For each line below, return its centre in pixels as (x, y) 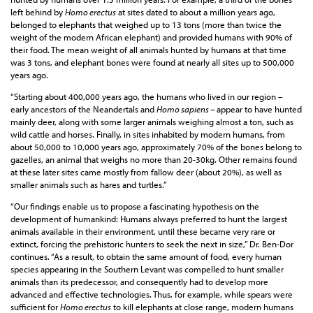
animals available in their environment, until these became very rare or (143, 232)
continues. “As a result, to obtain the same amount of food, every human (146, 257)
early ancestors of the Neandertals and (83, 109)
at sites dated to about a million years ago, (196, 12)
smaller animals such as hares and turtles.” (89, 185)
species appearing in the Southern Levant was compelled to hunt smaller (147, 269)
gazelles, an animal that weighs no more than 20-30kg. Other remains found (154, 160)
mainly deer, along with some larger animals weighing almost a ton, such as (152, 122)
